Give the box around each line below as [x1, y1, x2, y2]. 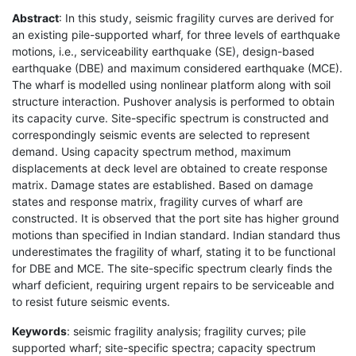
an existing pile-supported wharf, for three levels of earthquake [12, 27, 340, 41]
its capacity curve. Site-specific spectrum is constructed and [12, 110, 329, 125]
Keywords [12, 323, 67, 338]
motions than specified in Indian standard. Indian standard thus [12, 227, 340, 242]
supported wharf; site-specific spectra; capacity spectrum [12, 340, 315, 354]
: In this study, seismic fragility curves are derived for [59, 10, 334, 25]
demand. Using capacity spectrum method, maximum [12, 144, 291, 158]
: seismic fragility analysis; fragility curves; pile [67, 323, 306, 338]
